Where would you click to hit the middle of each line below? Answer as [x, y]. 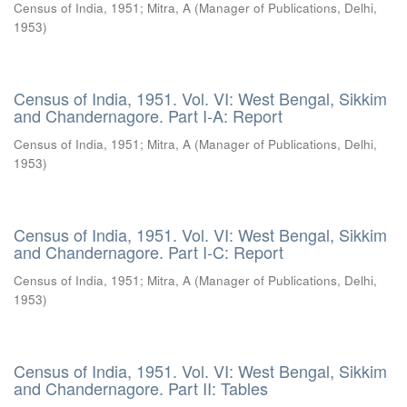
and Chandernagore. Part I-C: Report [149, 252]
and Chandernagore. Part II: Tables [141, 388]
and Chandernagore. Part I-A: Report [148, 115]
